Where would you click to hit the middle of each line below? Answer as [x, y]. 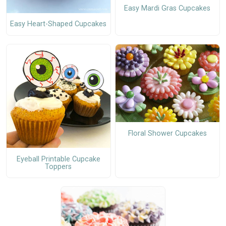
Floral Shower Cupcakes [167, 133]
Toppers [59, 166]
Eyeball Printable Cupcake [58, 159]
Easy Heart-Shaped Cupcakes [59, 24]
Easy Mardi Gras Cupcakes [167, 8]
